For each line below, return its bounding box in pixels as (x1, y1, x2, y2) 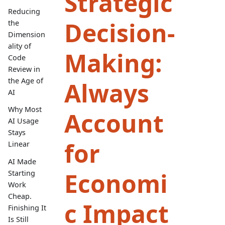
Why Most (8, 104, 42, 115)
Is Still (8, 214, 29, 224)
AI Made (8, 156, 36, 166)
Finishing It (8, 202, 46, 212)
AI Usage (8, 116, 39, 126)
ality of (8, 41, 31, 51)
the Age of (8, 76, 43, 86)
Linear (8, 139, 30, 149)
